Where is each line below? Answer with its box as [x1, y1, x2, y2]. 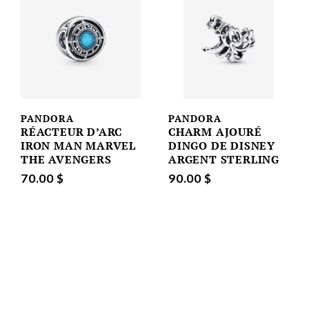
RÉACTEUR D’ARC [21, 124, 123, 140]
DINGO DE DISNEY [168, 138, 276, 154]
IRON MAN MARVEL [21, 138, 137, 154]
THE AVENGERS [21, 152, 112, 168]
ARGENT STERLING [168, 152, 280, 168]
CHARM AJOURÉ [168, 124, 262, 140]
